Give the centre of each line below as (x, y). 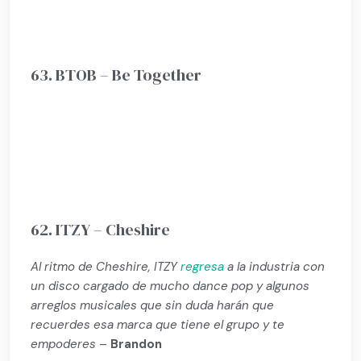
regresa (203, 266)
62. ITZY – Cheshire (101, 229)
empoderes (64, 344)
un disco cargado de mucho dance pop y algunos (170, 286)
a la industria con (275, 266)
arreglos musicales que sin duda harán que (153, 305)
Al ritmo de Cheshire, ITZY (106, 266)
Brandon (137, 344)
